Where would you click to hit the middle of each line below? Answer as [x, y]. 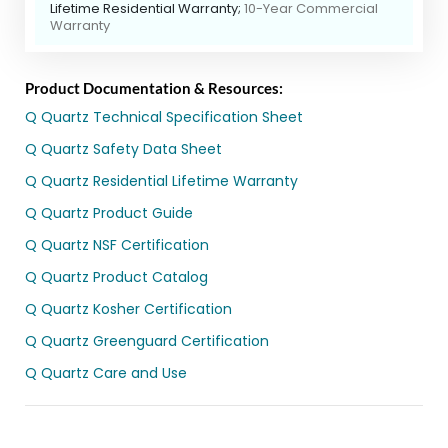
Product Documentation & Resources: [154, 88]
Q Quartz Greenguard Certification [147, 341]
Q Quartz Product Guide [109, 213]
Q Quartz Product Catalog [116, 277]
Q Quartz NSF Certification [117, 245]
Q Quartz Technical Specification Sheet [164, 117]
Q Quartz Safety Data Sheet [123, 149]
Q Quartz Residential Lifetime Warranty [161, 181]
